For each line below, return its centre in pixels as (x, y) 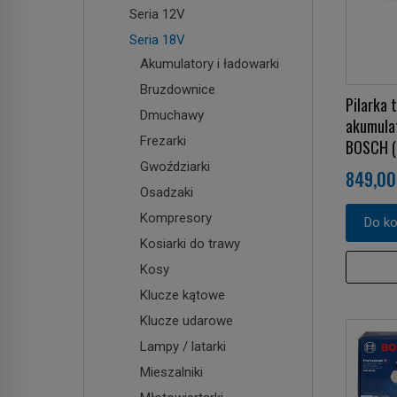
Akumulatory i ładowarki (210, 63)
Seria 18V (157, 39)
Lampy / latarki (183, 346)
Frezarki (163, 140)
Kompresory (176, 218)
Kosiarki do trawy (190, 243)
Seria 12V (157, 14)
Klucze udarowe (187, 320)
